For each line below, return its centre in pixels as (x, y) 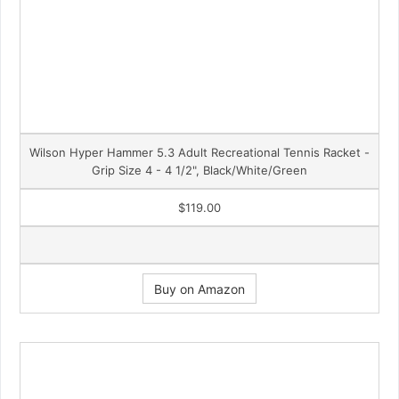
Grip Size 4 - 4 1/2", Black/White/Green (199, 170)
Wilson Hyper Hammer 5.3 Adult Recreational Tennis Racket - (199, 152)
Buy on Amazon (199, 289)
